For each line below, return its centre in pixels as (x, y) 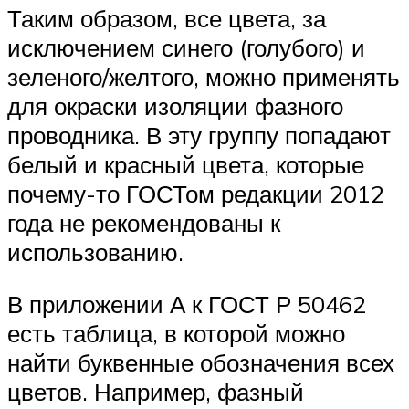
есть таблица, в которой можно (176, 334)
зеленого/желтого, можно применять (204, 76)
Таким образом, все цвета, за (167, 18)
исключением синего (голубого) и (186, 47)
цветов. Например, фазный (156, 392)
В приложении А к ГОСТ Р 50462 (187, 304)
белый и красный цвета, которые (186, 164)
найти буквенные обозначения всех (201, 363)
